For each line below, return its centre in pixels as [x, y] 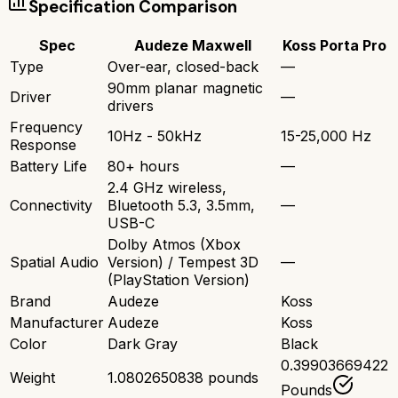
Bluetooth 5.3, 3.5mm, [181, 206]
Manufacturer [57, 323]
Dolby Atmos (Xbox [174, 245]
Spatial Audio [54, 263]
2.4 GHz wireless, [167, 188]
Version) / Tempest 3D [183, 263]
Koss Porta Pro [334, 46]
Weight [32, 378]
